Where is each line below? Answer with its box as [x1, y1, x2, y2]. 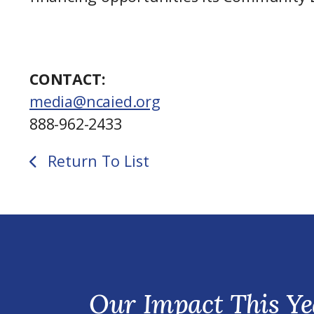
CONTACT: [29, 68, 110, 89]
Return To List [43, 151, 150, 172]
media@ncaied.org [29, 90, 161, 111]
